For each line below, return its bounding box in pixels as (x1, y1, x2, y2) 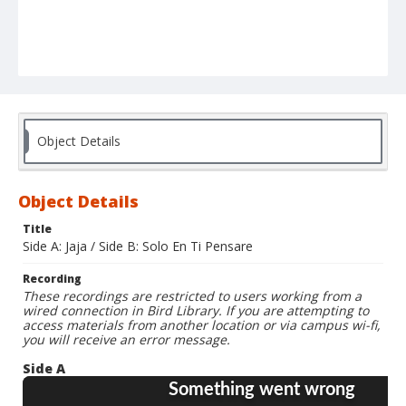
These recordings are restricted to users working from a (23, 287, 362, 305)
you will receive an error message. (23, 331, 230, 349)
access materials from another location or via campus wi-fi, (23, 316, 381, 334)
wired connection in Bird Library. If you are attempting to (23, 302, 369, 320)
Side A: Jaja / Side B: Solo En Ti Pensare (23, 237, 253, 256)
